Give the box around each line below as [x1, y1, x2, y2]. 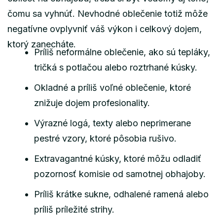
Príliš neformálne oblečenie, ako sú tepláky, [34, 46, 210, 57]
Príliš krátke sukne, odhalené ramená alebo [34, 188, 209, 199]
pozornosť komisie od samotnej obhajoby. [34, 168, 206, 179]
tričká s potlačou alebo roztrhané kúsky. [34, 62, 197, 73]
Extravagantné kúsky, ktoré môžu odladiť [34, 153, 201, 164]
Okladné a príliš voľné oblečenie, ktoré [34, 82, 191, 93]
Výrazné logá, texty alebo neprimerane [34, 117, 191, 128]
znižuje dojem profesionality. [34, 97, 150, 108]
